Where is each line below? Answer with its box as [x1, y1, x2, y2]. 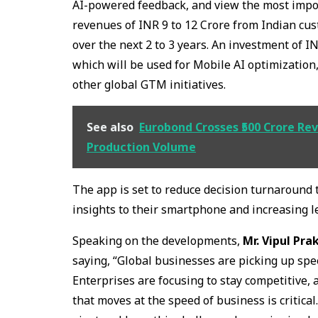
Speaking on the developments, [72, 232, 243, 248]
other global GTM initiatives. [72, 76, 226, 92]
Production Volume [87, 138, 196, 155]
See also [87, 119, 133, 135]
